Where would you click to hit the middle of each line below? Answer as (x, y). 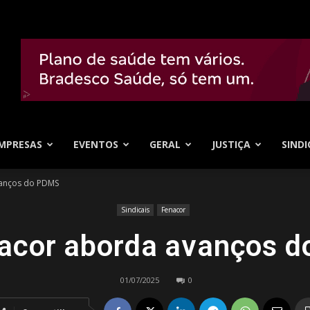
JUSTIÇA (231, 144)
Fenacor (173, 210)
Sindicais (135, 210)
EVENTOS (96, 144)
